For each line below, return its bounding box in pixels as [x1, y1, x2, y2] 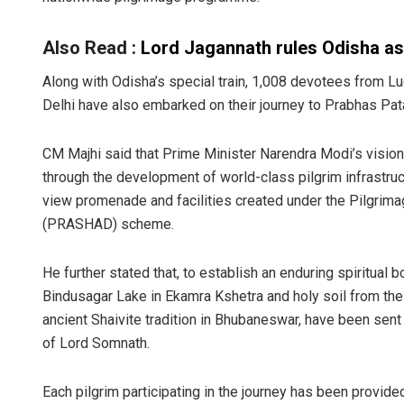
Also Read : [42, 37, 141, 60]
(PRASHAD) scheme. [42, 216, 174, 234]
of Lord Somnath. [42, 335, 150, 353]
